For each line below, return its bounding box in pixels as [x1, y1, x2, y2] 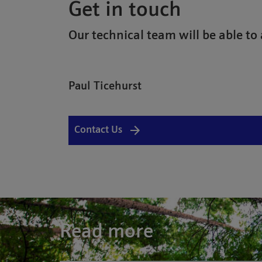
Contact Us [74, 125, 122, 136]
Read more [60, 222, 153, 243]
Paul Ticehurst [68, 81, 142, 92]
